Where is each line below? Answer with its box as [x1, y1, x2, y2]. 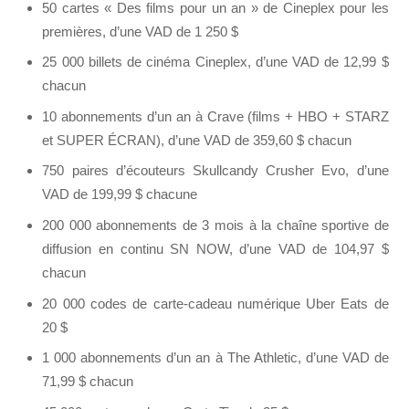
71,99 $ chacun [42, 373, 134, 390]
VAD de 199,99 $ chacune [42, 186, 198, 203]
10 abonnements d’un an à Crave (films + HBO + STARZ [42, 108, 389, 124]
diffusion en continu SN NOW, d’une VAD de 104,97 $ [42, 241, 389, 257]
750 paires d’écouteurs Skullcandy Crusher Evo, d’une [42, 163, 389, 179]
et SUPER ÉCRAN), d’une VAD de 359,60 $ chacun [42, 131, 352, 148]
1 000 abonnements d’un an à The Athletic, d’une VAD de [42, 350, 389, 366]
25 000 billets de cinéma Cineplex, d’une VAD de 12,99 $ [42, 54, 389, 70]
